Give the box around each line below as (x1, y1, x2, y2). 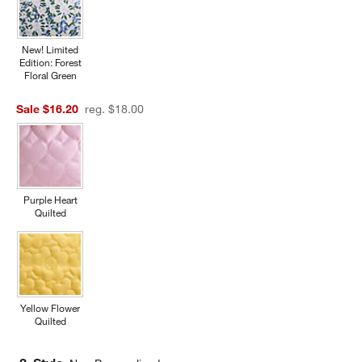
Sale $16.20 (16, 102, 79, 117)
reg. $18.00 (108, 102, 145, 117)
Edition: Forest (19, 56, 82, 69)
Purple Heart (23, 193, 78, 207)
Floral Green (23, 69, 77, 82)
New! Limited (22, 43, 79, 57)
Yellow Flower (20, 301, 81, 315)
